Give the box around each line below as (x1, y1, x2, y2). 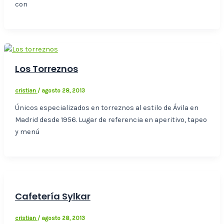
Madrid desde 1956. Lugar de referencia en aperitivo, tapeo (14, 115, 207, 124)
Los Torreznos (14, 62, 78, 75)
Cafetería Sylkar (14, 190, 90, 202)
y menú (14, 127, 39, 136)
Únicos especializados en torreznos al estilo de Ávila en (14, 103, 198, 112)
